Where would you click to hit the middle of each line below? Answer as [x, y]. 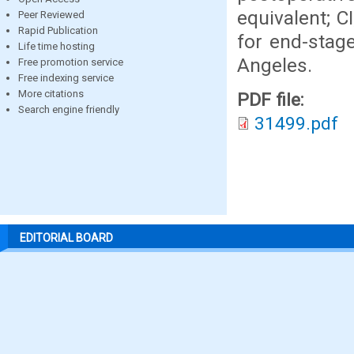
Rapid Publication [58, 30]
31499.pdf [296, 124]
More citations [51, 93]
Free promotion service [71, 62]
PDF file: [273, 100]
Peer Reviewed [51, 14]
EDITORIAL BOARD [66, 237]
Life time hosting [56, 46]
